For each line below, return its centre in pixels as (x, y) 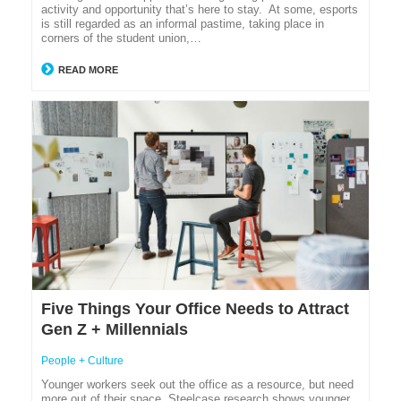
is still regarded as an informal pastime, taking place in (183, 24)
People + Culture (82, 360)
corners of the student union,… (121, 38)
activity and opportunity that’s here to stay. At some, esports (200, 10)
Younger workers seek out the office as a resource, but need (197, 384)
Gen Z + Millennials (115, 329)
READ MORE (87, 70)
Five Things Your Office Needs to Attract (195, 308)
